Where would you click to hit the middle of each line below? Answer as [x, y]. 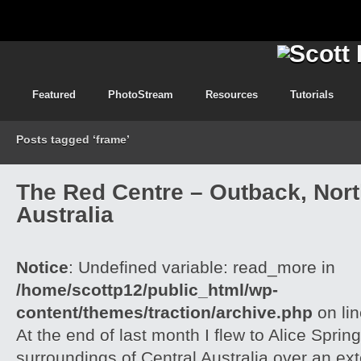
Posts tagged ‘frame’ [73, 139]
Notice [42, 267]
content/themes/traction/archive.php [164, 312]
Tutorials [312, 95]
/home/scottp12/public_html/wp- [147, 290]
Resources [232, 95]
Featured [54, 95]
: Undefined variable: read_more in [202, 267]
